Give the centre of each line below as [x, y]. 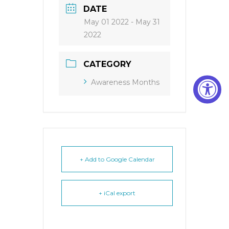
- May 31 [144, 22]
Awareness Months [125, 82]
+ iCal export [117, 193]
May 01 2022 [106, 22]
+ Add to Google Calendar [117, 159]
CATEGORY [107, 64]
